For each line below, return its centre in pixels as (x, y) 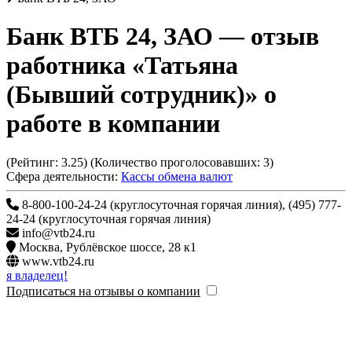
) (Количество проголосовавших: (173, 162)
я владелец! (37, 275)
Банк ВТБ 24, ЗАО (110, 37)
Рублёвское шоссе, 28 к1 (131, 247)
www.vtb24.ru (58, 261)
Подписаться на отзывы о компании (103, 291)
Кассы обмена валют (177, 176)
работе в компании (113, 124)
